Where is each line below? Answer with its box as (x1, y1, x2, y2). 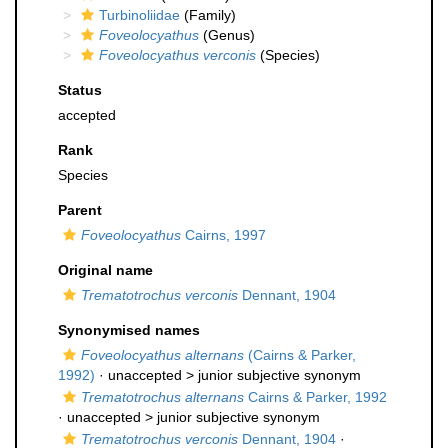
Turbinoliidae (99, 7, 180, 23)
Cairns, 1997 (181, 227, 266, 243)
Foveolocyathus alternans (81, 347, 244, 363)
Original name (58, 262, 153, 278)
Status (58, 82, 102, 98)
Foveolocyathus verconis (99, 47, 256, 63)
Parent (58, 202, 102, 218)
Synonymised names (58, 322, 200, 338)
